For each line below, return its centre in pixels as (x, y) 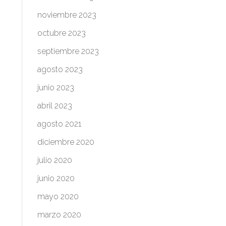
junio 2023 (55, 88)
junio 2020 (56, 178)
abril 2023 (54, 106)
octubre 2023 (61, 33)
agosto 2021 (59, 124)
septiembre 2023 (68, 51)
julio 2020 (54, 160)
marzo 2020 (59, 215)
